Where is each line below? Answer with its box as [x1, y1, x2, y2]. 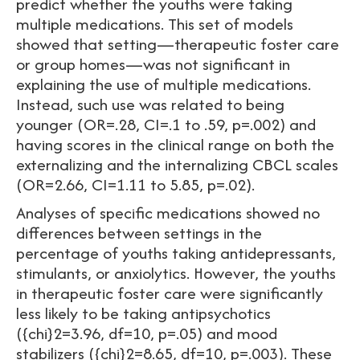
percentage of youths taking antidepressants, [16, 241, 336, 264]
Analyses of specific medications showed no [16, 201, 320, 224]
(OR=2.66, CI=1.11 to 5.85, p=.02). [16, 173, 263, 196]
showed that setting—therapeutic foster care [16, 32, 339, 55]
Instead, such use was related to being [16, 92, 284, 116]
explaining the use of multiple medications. [16, 72, 311, 96]
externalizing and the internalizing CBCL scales [16, 153, 338, 176]
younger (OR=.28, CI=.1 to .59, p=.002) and [16, 112, 316, 136]
